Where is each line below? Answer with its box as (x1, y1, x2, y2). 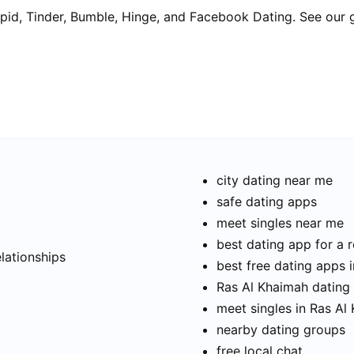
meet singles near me (217, 215, 344, 232)
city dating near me (217, 172, 333, 189)
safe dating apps (217, 194, 317, 210)
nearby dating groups (217, 322, 345, 338)
